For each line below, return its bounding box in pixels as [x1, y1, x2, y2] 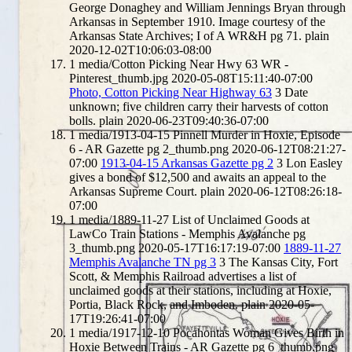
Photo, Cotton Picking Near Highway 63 [69, 85, 272, 99]
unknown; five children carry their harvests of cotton [69, 99, 328, 113]
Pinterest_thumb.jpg [69, 71, 168, 85]
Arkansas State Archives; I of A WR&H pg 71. [69, 28, 302, 42]
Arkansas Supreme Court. [69, 184, 197, 198]
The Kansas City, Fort [229, 255, 338, 269]
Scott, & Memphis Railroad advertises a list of [69, 269, 296, 283]
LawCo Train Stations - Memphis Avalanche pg [69, 226, 306, 240]
